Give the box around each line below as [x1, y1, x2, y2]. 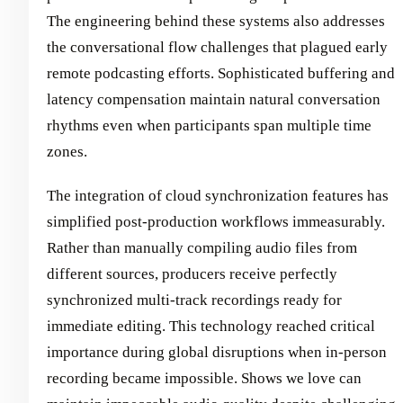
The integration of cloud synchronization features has [47, 186, 389, 204]
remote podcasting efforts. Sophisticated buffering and [47, 64, 395, 82]
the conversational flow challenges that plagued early [47, 38, 388, 56]
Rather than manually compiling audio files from [47, 238, 357, 256]
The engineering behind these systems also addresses [47, 12, 385, 30]
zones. [47, 142, 87, 160]
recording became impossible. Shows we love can [47, 369, 362, 387]
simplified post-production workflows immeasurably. [47, 212, 385, 230]
